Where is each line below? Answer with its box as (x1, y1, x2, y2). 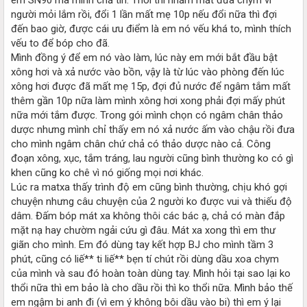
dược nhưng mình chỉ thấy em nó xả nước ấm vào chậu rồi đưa (11, 123, 295, 136)
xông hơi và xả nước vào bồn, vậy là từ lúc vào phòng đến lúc (11, 65, 284, 78)
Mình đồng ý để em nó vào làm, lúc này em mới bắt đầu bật (11, 51, 278, 64)
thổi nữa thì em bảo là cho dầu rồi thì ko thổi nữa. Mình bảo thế (11, 281, 293, 294)
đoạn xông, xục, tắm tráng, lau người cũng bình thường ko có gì (11, 151, 293, 164)
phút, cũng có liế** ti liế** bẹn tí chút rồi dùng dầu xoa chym (11, 252, 279, 265)
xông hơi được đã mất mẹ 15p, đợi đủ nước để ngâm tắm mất (11, 79, 291, 93)
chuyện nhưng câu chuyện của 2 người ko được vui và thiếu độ (11, 195, 292, 208)
